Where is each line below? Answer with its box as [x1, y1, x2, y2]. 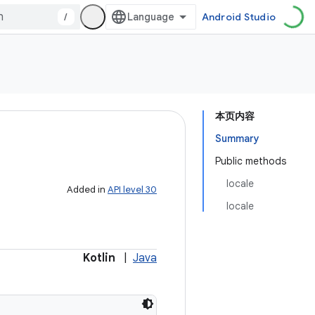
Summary [215, 132, 259, 145]
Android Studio [201, 11, 276, 23]
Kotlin [83, 251, 115, 265]
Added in [67, 184, 108, 195]
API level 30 [108, 184, 157, 195]
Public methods [215, 155, 286, 167]
